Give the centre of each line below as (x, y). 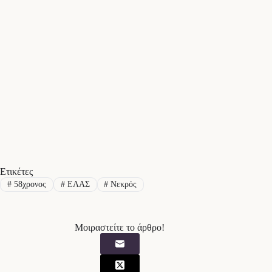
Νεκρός (123, 184)
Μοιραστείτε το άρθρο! (120, 227)
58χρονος (29, 184)
